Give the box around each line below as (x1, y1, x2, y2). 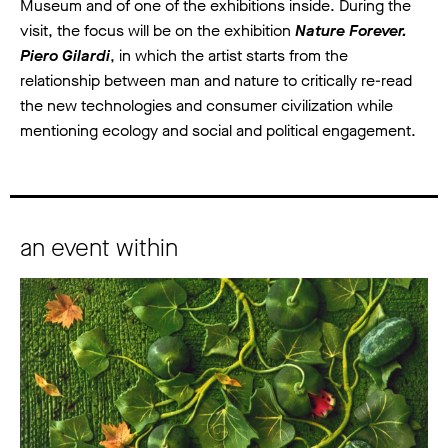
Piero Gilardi (20, 44, 110, 66)
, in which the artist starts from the (110, 44, 348, 66)
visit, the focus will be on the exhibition (20, 19, 295, 41)
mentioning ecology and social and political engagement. (20, 119, 416, 141)
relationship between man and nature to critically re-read (20, 69, 412, 91)
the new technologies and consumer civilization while (20, 94, 393, 116)
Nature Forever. (295, 19, 407, 41)
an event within (20, 231, 178, 264)
